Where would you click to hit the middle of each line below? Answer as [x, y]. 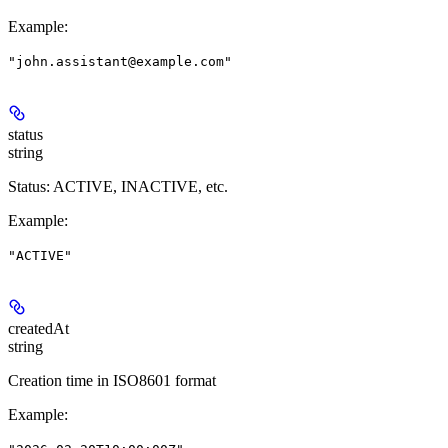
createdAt [38, 329]
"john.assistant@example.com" [120, 62]
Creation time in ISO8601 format [112, 381]
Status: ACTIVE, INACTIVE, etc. [118, 187]
